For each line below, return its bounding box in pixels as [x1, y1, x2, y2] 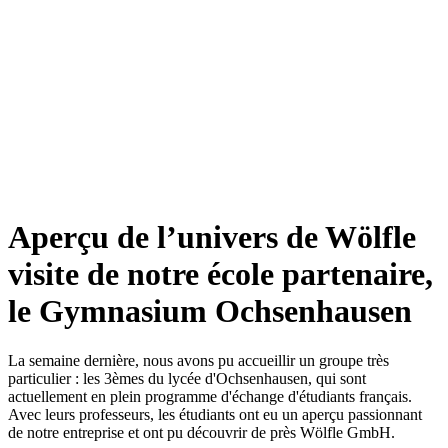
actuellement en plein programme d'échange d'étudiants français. [8, 387, 412, 405]
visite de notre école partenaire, [8, 256, 433, 293]
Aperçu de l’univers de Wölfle [8, 219, 416, 256]
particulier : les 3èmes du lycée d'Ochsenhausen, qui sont [8, 369, 366, 387]
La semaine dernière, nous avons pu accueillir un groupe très [8, 351, 389, 369]
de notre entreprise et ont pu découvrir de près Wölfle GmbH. [8, 423, 395, 441]
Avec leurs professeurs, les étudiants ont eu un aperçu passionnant [8, 405, 422, 423]
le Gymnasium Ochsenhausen [8, 293, 412, 330]
